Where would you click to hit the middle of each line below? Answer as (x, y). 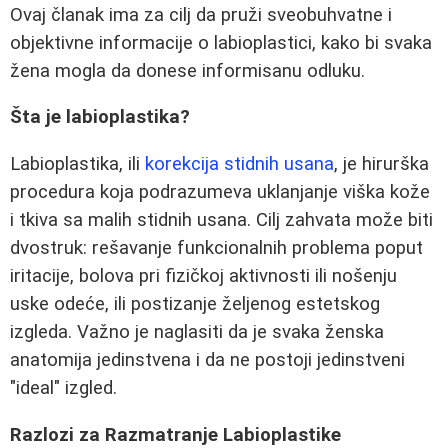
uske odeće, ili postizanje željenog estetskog (195, 303)
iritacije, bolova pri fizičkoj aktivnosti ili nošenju (203, 275)
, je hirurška (381, 163)
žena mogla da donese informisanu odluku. (187, 70)
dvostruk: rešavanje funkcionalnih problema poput (216, 247)
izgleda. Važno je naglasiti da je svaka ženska (197, 331)
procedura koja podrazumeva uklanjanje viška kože (220, 191)
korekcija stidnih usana (239, 163)
